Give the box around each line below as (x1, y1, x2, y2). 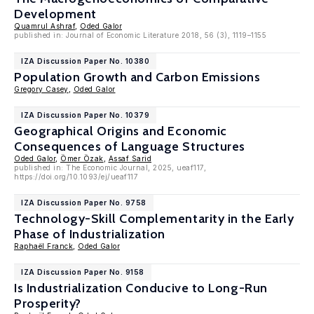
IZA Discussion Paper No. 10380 (21, 57, 149, 65)
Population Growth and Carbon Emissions (14, 69, 261, 85)
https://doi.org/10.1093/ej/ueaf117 (14, 172, 138, 181)
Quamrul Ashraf (14, 22, 75, 30)
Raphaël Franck (14, 242, 73, 250)
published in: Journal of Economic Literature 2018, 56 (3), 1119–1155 (14, 31, 266, 39)
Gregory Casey (14, 85, 69, 93)
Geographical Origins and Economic (14, 123, 227, 139)
